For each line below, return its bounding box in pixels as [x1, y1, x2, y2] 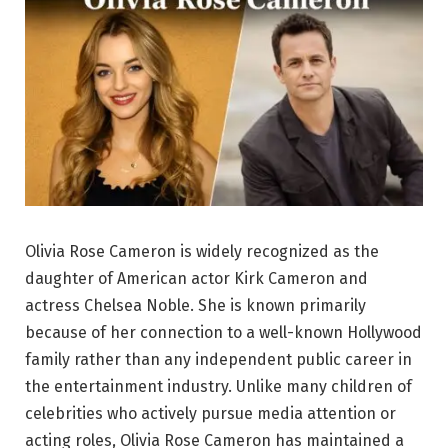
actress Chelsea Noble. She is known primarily [25, 295, 366, 315]
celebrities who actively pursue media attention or [25, 403, 396, 423]
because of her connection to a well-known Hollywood [25, 322, 422, 342]
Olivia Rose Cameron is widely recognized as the [25, 241, 379, 261]
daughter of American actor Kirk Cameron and [25, 268, 368, 288]
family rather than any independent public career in [25, 349, 412, 369]
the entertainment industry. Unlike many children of [25, 376, 412, 396]
